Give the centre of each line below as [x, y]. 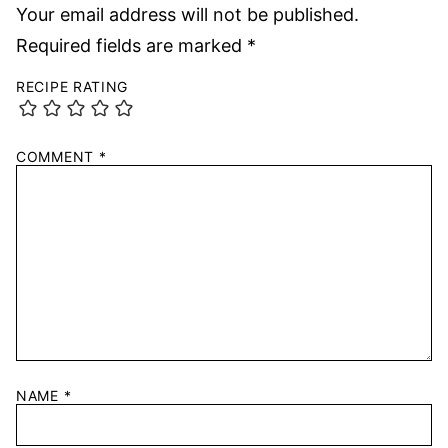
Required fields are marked [131, 46]
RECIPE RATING [72, 87]
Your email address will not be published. [187, 15]
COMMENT [57, 157]
